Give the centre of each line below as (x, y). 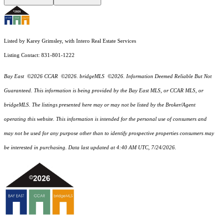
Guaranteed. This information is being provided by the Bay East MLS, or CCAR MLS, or (104, 91)
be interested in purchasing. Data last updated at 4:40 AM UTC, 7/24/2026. (90, 148)
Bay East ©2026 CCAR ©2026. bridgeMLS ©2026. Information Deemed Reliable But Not (108, 77)
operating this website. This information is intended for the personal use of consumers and (105, 119)
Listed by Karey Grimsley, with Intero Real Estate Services (70, 41)
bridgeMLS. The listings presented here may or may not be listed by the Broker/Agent (100, 105)
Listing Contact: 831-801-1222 (40, 55)
